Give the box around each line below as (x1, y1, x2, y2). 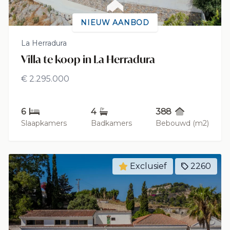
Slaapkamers (21, 119, 67, 128)
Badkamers (90, 119, 132, 128)
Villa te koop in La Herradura (21, 52, 155, 66)
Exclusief (130, 161, 167, 171)
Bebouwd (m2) (156, 119, 209, 128)
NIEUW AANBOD (81, 18, 149, 27)
